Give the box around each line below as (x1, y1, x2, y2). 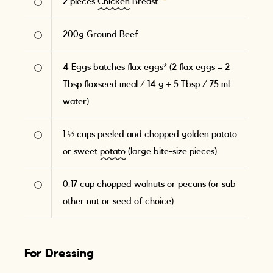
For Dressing (24, 247, 94, 260)
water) (63, 97, 90, 107)
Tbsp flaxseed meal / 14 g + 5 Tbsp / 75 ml (63, 80, 230, 90)
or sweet (63, 147, 101, 157)
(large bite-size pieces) (126, 147, 218, 157)
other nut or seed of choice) (63, 197, 175, 207)
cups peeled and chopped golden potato (77, 130, 238, 140)
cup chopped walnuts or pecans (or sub (80, 180, 236, 190)
